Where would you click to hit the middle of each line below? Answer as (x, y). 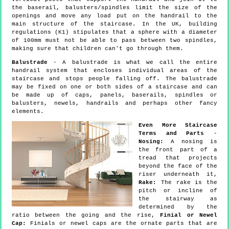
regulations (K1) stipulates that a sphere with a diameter (114, 32)
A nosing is (190, 141)
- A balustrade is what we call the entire (132, 62)
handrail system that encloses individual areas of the (114, 70)
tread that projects (178, 158)
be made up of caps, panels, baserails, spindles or (114, 95)
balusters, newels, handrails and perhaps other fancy (114, 103)
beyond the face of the (178, 166)
